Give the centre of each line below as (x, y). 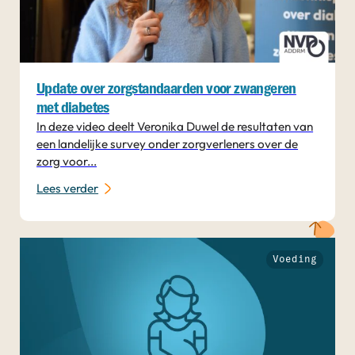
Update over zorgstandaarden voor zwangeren (166, 89)
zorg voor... (67, 161)
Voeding (294, 259)
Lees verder (68, 189)
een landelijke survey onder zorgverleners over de (168, 143)
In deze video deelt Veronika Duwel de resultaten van (175, 126)
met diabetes (73, 108)
